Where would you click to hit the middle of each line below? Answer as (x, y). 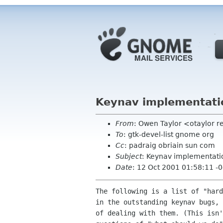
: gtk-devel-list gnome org (169, 134)
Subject (129, 156)
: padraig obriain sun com (170, 145)
